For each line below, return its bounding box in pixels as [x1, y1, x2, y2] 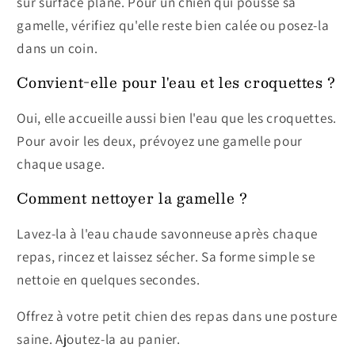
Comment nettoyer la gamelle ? [17, 185, 248, 210]
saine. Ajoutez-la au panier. [17, 329, 181, 348]
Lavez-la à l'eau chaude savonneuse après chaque [17, 223, 318, 242]
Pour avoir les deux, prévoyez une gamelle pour [17, 132, 303, 151]
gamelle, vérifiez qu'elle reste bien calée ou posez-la [17, 16, 330, 35]
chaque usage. [17, 155, 105, 174]
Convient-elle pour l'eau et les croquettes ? [17, 71, 336, 95]
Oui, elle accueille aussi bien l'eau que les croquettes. [17, 109, 337, 128]
